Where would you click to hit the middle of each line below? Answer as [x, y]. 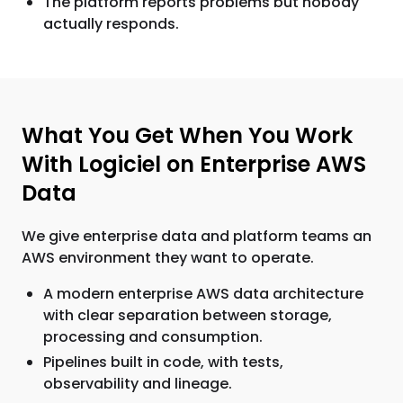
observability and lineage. [138, 384]
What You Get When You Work [187, 135]
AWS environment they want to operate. [168, 258]
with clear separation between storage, [188, 315]
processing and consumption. [153, 337]
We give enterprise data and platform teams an [197, 236]
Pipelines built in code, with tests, [163, 362]
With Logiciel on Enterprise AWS [194, 164]
